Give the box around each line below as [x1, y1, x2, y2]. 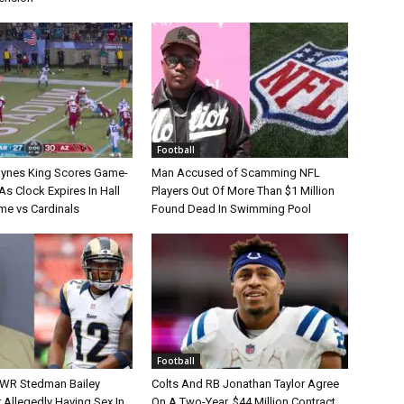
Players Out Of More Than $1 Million [151, 184, 335, 197]
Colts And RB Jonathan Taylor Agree [151, 377, 339, 390]
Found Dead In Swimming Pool [151, 202, 311, 216]
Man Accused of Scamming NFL [151, 166, 320, 179]
